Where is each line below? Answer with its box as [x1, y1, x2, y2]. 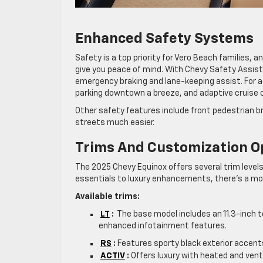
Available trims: [75, 192, 140, 201]
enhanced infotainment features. [99, 221, 227, 230]
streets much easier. [75, 118, 154, 127]
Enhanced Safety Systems [75, 31, 254, 46]
